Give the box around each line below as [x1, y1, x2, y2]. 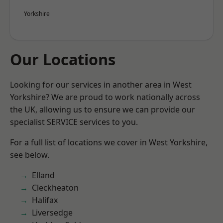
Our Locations [10, 49, 115, 70]
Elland [32, 170, 55, 181]
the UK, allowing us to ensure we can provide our [10, 104, 195, 115]
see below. [10, 149, 49, 160]
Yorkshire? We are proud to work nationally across [10, 92, 200, 103]
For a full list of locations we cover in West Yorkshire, [10, 137, 208, 148]
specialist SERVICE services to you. [10, 116, 138, 127]
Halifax [32, 195, 58, 206]
